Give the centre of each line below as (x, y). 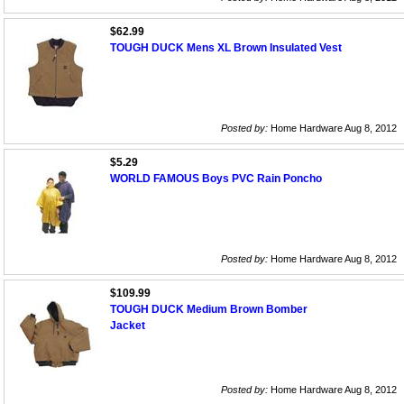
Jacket (128, 326)
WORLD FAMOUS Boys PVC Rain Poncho (216, 179)
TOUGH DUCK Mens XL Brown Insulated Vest (226, 48)
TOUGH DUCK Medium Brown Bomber (209, 310)
